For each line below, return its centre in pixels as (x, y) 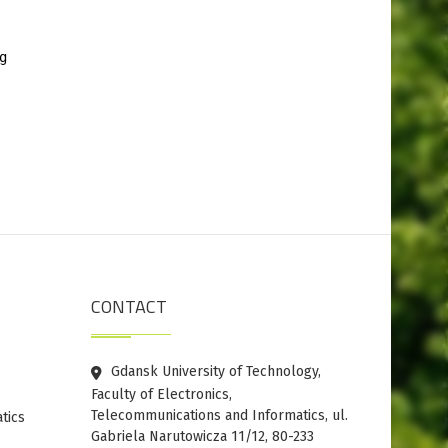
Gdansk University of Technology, (214, 372)
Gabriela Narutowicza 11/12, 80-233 (202, 437)
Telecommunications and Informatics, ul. (219, 416)
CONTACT (129, 307)
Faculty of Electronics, (161, 395)
